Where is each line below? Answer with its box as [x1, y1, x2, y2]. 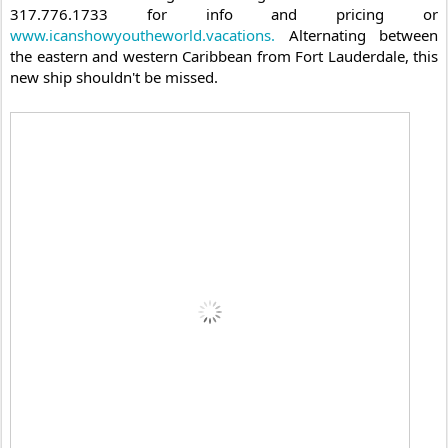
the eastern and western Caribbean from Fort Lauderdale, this [10, 45, 438, 66]
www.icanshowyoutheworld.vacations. [10, 24, 275, 45]
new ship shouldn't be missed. [10, 66, 218, 87]
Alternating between [275, 24, 438, 45]
